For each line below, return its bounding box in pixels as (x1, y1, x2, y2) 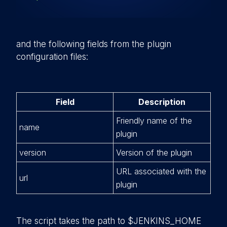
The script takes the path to (16, 216, 128, 226)
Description (138, 97, 185, 107)
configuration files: (16, 52, 88, 62)
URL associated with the (116, 166, 206, 176)
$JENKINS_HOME (128, 216, 201, 226)
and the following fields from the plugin (16, 39, 171, 49)
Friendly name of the (116, 116, 192, 126)
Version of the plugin (116, 147, 192, 158)
